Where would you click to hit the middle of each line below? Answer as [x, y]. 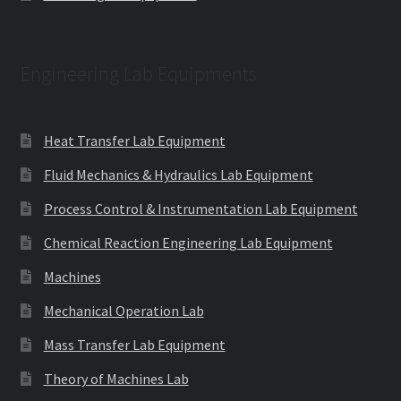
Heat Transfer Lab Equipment [134, 140]
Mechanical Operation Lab [124, 310]
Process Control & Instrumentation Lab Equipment [200, 208]
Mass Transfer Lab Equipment [134, 344]
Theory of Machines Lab [116, 378]
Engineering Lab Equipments [138, 73]
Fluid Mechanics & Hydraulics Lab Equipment [178, 174]
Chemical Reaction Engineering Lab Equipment [188, 242]
